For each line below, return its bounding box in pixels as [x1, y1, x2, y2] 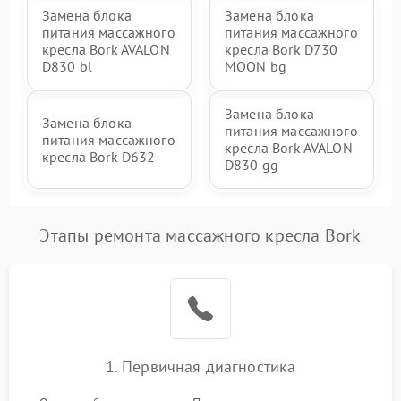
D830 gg [225, 156, 279, 175]
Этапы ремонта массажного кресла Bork [39, 224, 362, 248]
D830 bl [42, 57, 93, 76]
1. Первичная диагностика [105, 356, 296, 378]
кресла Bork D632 [42, 147, 156, 166]
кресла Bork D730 [225, 40, 338, 59]
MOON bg [225, 57, 287, 76]
